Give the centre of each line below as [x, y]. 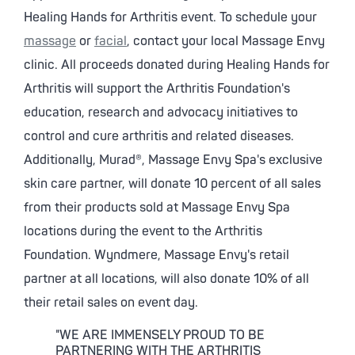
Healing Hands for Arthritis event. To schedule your [170, 17]
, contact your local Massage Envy [226, 41]
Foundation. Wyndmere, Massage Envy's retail [157, 255]
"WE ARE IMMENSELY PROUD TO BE [160, 335]
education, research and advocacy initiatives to [161, 113]
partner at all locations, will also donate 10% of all [166, 279]
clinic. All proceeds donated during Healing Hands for [177, 65]
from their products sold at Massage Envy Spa [157, 208]
